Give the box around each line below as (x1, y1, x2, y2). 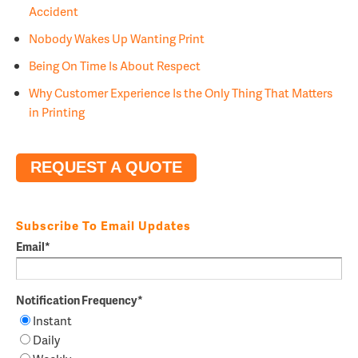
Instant (33, 312, 72, 330)
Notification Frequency (16, 292, 137, 308)
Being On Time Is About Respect (29, 56, 201, 74)
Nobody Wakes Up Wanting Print (29, 29, 205, 47)
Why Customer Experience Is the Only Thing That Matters (29, 83, 332, 101)
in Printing (29, 102, 85, 121)
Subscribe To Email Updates (16, 216, 191, 234)
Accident (29, 2, 78, 20)
